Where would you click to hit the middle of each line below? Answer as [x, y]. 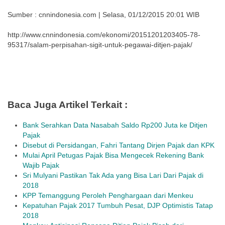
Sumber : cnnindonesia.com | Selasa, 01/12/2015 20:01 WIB [103, 15]
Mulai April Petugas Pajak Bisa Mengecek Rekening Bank [113, 155]
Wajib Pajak [41, 165]
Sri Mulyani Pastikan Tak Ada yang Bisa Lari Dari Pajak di [113, 175]
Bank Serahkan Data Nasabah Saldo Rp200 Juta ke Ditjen [115, 125]
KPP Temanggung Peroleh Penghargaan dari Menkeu [108, 195]
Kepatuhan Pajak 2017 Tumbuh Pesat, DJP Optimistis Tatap [118, 205]
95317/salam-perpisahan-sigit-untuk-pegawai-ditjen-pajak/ [100, 45]
